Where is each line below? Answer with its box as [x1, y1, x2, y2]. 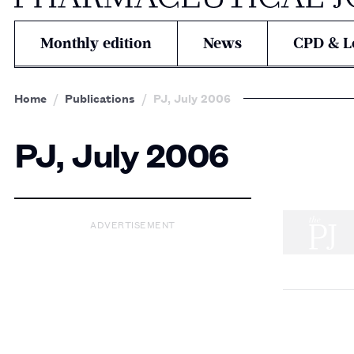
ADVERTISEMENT [90, 216, 175, 232]
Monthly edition [40, 34, 152, 52]
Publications [65, 89, 135, 106]
